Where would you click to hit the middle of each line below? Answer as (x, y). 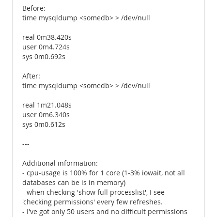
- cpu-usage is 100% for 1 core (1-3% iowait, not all (104, 173)
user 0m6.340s (46, 115)
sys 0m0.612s (44, 124)
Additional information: (60, 163)
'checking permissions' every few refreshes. (93, 202)
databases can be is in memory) (74, 183)
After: (31, 76)
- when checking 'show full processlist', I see (93, 192)
